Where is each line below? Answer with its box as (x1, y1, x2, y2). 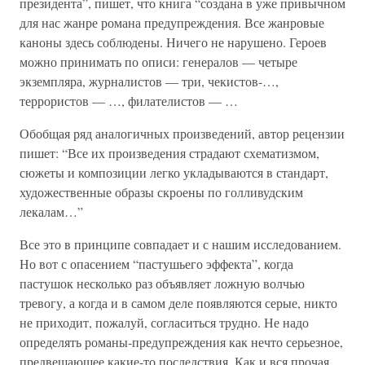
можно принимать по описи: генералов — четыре (20, 53, 297, 70)
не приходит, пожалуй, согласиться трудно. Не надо (20, 314, 309, 331)
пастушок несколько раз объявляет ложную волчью (20, 275, 305, 292)
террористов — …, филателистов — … (20, 92, 238, 109)
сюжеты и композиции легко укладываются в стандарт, (20, 164, 328, 181)
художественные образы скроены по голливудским (20, 183, 303, 200)
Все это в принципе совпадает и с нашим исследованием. (20, 235, 341, 253)
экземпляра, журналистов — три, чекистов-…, (20, 73, 279, 90)
